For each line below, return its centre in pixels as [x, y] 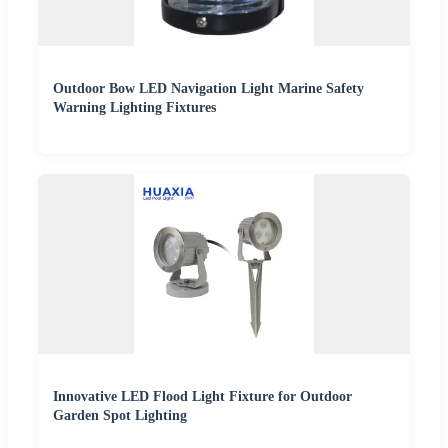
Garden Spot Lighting [120, 416]
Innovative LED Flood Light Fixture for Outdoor [202, 397]
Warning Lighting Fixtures [134, 108]
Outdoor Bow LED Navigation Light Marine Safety [208, 89]
